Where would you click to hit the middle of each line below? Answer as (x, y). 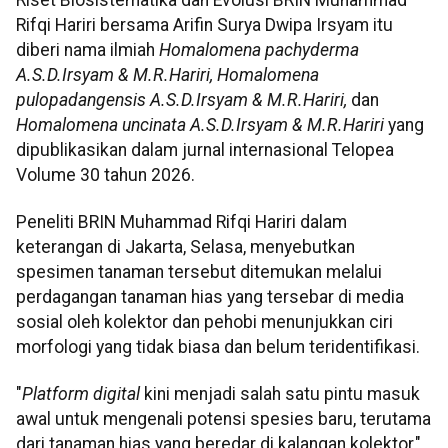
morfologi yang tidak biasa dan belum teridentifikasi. (218, 346)
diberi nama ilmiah (87, 49)
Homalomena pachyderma (259, 49)
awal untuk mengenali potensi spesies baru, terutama (223, 419)
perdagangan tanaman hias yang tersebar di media (210, 296)
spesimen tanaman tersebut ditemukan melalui (199, 271)
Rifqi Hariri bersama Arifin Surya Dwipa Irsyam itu (204, 24)
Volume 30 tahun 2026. (105, 174)
